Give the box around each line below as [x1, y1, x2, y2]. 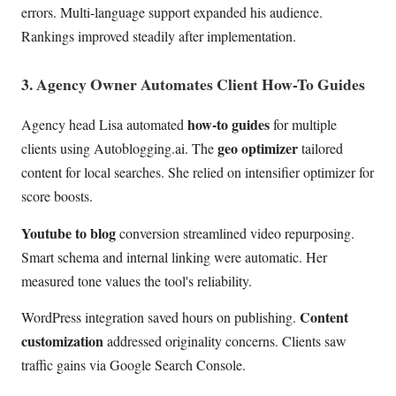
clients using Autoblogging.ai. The [21, 139, 217, 158]
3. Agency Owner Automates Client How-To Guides [21, 72, 365, 95]
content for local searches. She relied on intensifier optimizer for [21, 163, 374, 182]
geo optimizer [217, 138, 298, 159]
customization [21, 330, 103, 351]
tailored [298, 139, 343, 158]
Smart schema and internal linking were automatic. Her [21, 247, 327, 266]
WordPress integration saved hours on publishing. [21, 307, 300, 326]
